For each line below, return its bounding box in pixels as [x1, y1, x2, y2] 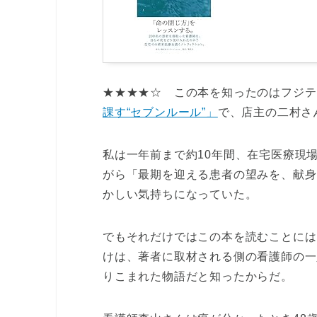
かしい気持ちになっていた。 [103, 188, 258, 201]
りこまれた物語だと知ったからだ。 [103, 270, 293, 283]
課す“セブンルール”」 [103, 106, 218, 119]
